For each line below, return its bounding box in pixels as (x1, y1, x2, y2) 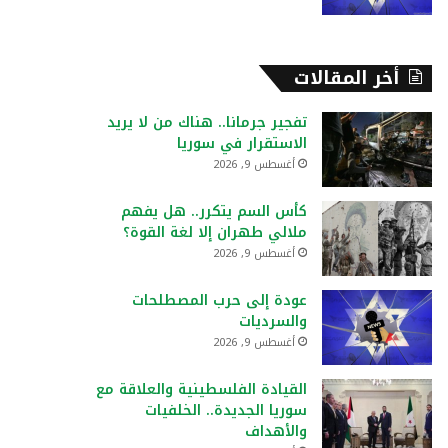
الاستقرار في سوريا (177, 130, 307, 157)
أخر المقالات (294, 61, 399, 95)
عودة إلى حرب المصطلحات (132, 287, 307, 314)
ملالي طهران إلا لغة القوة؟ (123, 219, 307, 246)
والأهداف (245, 418, 307, 445)
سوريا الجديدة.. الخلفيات (145, 397, 307, 424)
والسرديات (239, 308, 307, 335)
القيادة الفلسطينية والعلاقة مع (96, 376, 307, 403)
